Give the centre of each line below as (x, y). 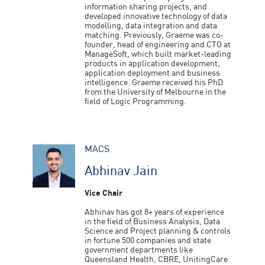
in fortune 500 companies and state (148, 241)
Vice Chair (104, 193)
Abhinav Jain (121, 172)
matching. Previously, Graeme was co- (154, 35)
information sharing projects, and (146, 7)
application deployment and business (153, 73)
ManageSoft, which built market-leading (158, 54)
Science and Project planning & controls (158, 231)
